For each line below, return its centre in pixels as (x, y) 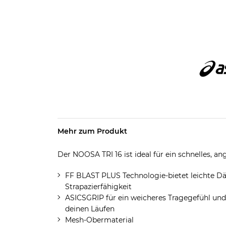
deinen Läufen (90, 209)
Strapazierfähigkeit (98, 187)
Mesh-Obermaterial (99, 220)
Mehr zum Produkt (92, 131)
